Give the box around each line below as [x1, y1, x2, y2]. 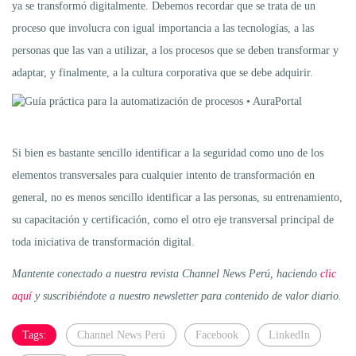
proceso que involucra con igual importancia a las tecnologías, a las [12, 22, 314, 35]
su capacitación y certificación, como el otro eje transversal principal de [12, 214, 334, 226]
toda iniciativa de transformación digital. [12, 236, 195, 249]
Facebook [195, 329, 238, 342]
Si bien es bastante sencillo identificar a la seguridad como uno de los [12, 147, 323, 160]
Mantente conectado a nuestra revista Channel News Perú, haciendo [12, 268, 320, 281]
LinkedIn [269, 329, 310, 342]
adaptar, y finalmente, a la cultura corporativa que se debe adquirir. [12, 67, 313, 79]
